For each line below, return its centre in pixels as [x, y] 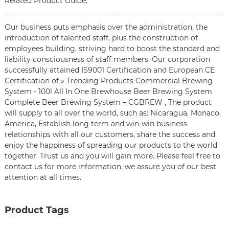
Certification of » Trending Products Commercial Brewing [108, 81]
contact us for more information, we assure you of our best [110, 166]
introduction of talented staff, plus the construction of [101, 38]
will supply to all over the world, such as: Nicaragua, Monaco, [112, 113]
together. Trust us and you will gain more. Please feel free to [112, 156]
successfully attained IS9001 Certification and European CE [109, 70]
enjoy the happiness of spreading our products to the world [111, 145]
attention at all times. [43, 177]
